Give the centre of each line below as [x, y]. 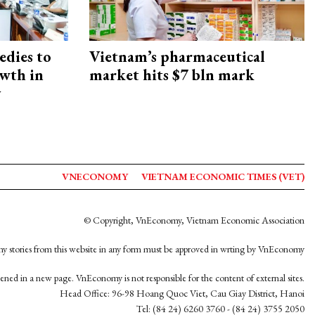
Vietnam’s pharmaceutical [177, 57]
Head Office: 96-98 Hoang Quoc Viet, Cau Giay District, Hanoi [182, 293]
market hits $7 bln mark [172, 75]
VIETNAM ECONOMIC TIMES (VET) [223, 176]
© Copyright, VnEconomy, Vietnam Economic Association [194, 220]
